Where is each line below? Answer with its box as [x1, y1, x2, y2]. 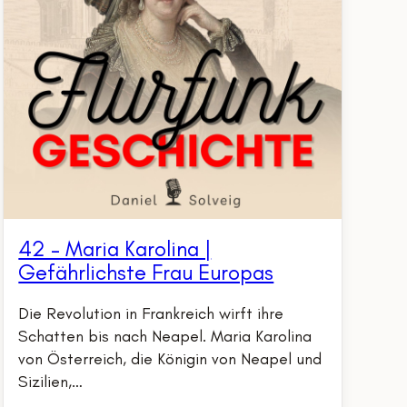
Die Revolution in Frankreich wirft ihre [18, 303, 284, 324]
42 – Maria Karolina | [18, 235, 212, 263]
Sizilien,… [18, 372, 84, 392]
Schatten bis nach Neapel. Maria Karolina [18, 326, 313, 347]
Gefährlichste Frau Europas [18, 259, 274, 286]
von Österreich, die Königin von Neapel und [18, 349, 323, 370]
